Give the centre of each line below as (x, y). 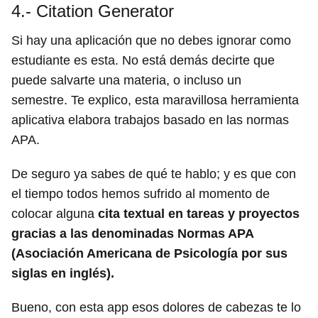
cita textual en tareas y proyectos (199, 214)
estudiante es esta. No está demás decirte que (143, 61)
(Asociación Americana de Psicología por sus (149, 254)
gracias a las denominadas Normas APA (132, 234)
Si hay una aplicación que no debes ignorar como (151, 41)
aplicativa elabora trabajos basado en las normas (150, 120)
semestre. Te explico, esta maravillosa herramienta (155, 100)
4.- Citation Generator (93, 11)
